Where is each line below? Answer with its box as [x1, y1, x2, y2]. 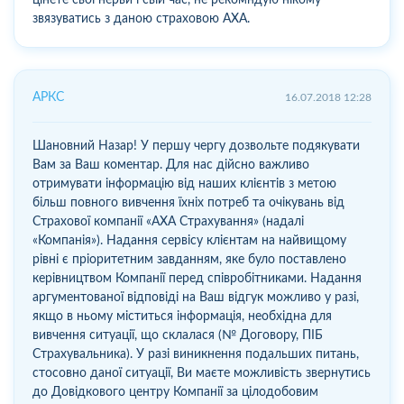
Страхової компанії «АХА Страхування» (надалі [32, 215, 304, 228]
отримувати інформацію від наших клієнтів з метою [32, 177, 336, 190]
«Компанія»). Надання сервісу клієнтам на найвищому [32, 234, 346, 247]
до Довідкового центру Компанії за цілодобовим [32, 385, 318, 399]
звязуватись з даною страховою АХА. [32, 12, 250, 25]
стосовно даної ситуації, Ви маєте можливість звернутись [32, 366, 371, 380]
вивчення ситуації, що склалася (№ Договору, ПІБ [32, 328, 323, 342]
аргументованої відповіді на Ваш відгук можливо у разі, [32, 290, 359, 304]
